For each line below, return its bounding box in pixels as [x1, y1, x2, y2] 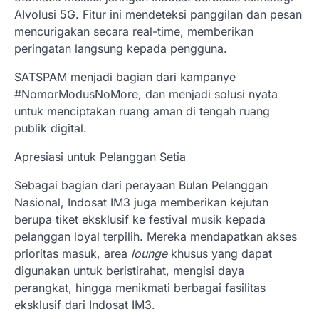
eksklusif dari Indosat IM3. [14, 297, 155, 312]
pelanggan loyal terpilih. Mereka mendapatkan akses [14, 229, 297, 244]
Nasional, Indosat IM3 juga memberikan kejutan [14, 194, 268, 209]
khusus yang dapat [167, 246, 272, 261]
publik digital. [14, 120, 87, 135]
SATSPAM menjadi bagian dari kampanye [14, 69, 236, 84]
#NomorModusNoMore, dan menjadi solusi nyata [14, 86, 278, 101]
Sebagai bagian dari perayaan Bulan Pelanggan [14, 177, 268, 192]
